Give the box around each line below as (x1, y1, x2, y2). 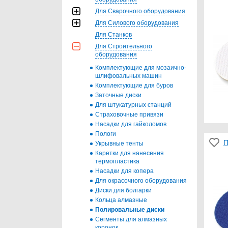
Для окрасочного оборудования (95, 177, 187, 184)
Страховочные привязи (95, 110, 163, 118)
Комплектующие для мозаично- (95, 64, 186, 71)
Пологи (95, 130, 116, 137)
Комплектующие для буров (95, 81, 173, 89)
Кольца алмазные (95, 196, 147, 204)
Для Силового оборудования (95, 19, 179, 26)
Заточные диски (95, 91, 141, 99)
